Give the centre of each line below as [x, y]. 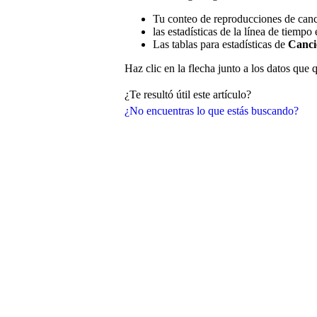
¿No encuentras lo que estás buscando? [212, 110]
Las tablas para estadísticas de [220, 44]
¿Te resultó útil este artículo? [188, 95]
